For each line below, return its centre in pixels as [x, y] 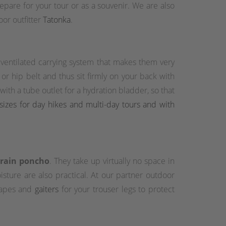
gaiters [47, 189]
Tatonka [57, 19]
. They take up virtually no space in [112, 161]
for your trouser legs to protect [117, 189]
